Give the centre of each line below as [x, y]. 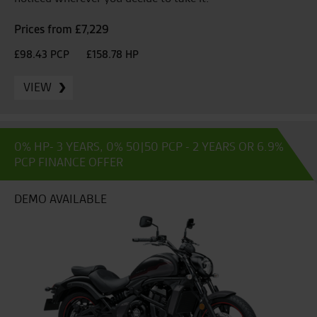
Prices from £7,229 [62, 29]
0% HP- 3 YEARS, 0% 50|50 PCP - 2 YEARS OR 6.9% [149, 146]
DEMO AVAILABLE [60, 198]
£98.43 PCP [42, 54]
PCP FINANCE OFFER [69, 162]
